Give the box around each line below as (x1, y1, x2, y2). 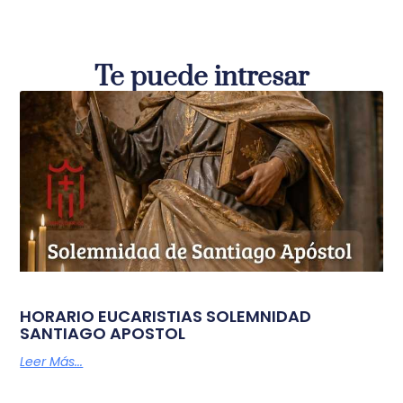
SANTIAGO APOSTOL (20, 322, 186, 345)
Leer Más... (20, 353, 84, 372)
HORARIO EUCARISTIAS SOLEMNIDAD (20, 305, 312, 328)
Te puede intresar (94, 59, 309, 94)
